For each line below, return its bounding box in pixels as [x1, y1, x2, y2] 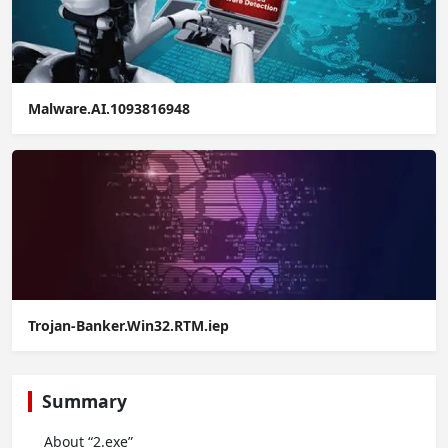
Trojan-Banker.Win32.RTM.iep [28, 315, 229, 335]
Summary [42, 388, 127, 413]
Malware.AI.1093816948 [28, 98, 190, 118]
